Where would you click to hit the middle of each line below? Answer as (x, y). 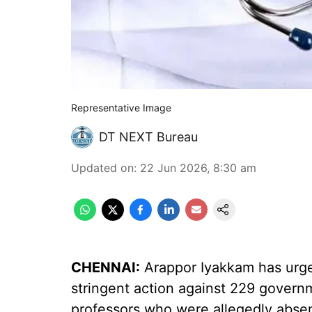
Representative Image (121, 108)
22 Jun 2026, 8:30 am (198, 168)
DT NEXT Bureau (148, 137)
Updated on (102, 168)
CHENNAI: (106, 267)
